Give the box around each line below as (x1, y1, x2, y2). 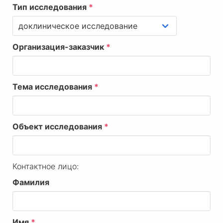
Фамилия (12, 177, 49, 188)
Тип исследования (12, 2, 89, 12)
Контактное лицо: (12, 161, 79, 172)
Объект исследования (12, 121, 104, 132)
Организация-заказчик (12, 42, 106, 52)
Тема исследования (12, 82, 94, 92)
